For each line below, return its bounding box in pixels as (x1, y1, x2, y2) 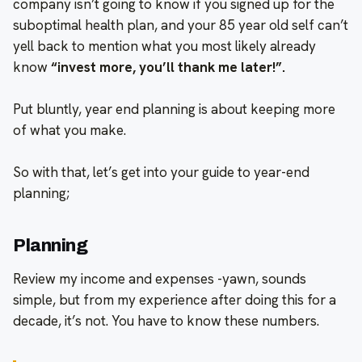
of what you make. (13, 120, 126, 139)
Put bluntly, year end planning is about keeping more (13, 99, 335, 118)
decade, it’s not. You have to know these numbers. (13, 311, 319, 330)
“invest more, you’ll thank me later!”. (51, 57, 285, 76)
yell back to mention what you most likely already (13, 36, 316, 55)
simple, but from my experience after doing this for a (13, 290, 336, 309)
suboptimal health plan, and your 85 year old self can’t (13, 15, 348, 34)
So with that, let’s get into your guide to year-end (13, 162, 309, 181)
